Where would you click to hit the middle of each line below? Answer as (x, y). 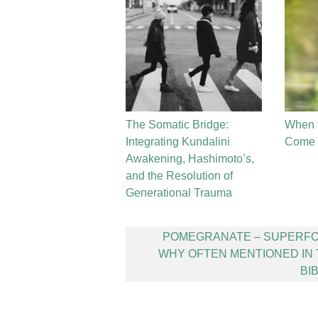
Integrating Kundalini (178, 142)
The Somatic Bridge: (177, 125)
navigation (171, 253)
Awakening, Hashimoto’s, (190, 159)
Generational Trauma (179, 193)
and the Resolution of (179, 176)
